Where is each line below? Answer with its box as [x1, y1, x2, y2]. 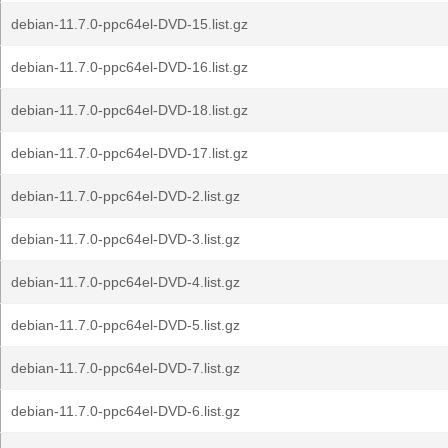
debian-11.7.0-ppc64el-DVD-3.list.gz [11, 231, 240, 247]
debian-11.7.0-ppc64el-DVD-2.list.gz [11, 188, 240, 204]
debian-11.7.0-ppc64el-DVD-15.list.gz [11, 16, 248, 32]
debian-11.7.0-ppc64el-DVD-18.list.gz [11, 102, 248, 118]
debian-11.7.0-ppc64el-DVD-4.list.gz [11, 274, 240, 290]
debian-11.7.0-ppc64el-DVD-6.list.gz [11, 403, 240, 419]
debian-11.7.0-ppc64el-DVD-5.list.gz [11, 317, 240, 333]
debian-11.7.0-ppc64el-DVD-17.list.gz [11, 145, 248, 161]
